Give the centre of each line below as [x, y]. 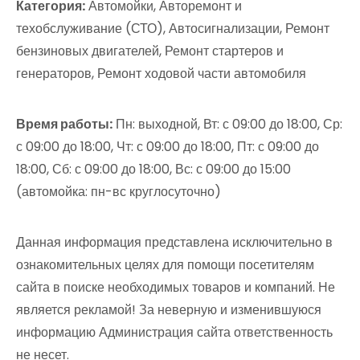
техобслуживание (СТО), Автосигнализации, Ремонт [173, 29]
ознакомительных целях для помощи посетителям [165, 265]
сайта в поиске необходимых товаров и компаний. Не [176, 287]
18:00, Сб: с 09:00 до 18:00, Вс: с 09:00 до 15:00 [153, 169]
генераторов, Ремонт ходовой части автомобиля [161, 74]
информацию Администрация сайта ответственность [174, 332]
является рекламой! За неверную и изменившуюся [169, 310]
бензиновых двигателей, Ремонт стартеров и [150, 51]
